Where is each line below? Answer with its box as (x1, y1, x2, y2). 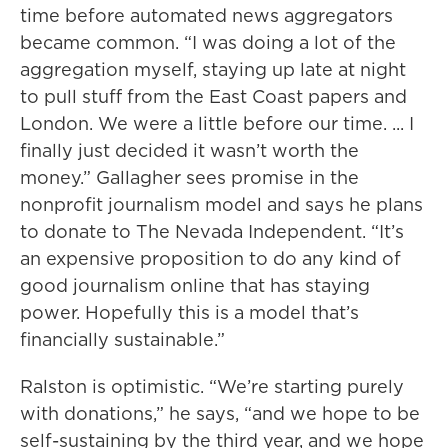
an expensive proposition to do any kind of (20, 246, 401, 272)
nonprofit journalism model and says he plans (20, 192, 423, 218)
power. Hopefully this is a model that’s (20, 300, 359, 326)
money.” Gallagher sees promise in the (20, 165, 359, 191)
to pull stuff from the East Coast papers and (20, 84, 407, 110)
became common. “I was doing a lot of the (20, 30, 396, 56)
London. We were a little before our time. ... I (20, 111, 414, 137)
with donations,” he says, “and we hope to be (20, 401, 420, 427)
